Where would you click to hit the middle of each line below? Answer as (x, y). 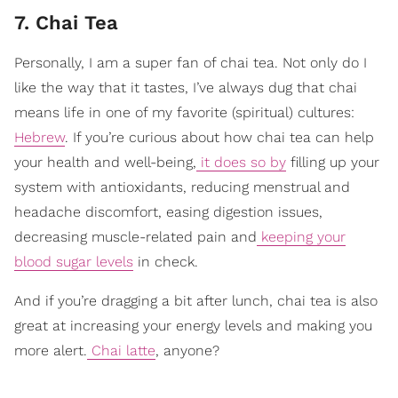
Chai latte (121, 350)
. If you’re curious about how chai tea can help (219, 137)
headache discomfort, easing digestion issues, (168, 211)
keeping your (301, 236)
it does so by (241, 162)
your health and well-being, (105, 162)
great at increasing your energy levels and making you (193, 325)
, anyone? (187, 350)
